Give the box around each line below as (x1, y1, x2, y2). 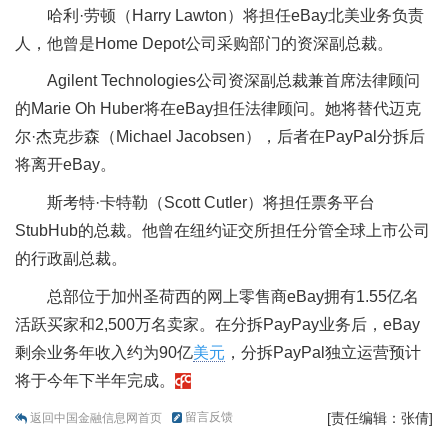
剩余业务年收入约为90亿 (15, 343, 193, 361)
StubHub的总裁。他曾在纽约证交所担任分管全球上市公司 (15, 221, 430, 239)
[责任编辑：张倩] (327, 410, 433, 427)
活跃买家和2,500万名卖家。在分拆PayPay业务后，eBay (15, 315, 420, 333)
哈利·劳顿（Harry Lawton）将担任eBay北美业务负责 (47, 6, 424, 24)
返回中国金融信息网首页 (30, 411, 162, 426)
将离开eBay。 (15, 156, 116, 174)
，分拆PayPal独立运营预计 (225, 343, 421, 361)
